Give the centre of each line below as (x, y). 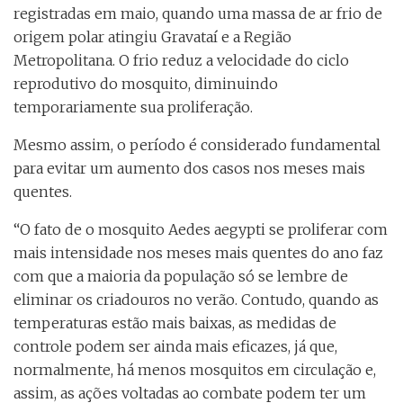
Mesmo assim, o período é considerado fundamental (197, 145)
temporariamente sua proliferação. (133, 107)
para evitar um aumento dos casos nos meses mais (189, 169)
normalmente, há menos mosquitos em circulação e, (195, 370)
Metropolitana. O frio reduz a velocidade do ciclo (181, 61)
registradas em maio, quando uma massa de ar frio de (198, 14)
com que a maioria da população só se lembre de (181, 277)
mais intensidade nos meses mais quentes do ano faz (198, 253)
